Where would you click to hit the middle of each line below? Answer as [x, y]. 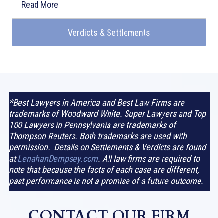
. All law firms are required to [148, 159]
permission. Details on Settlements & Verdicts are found [107, 147]
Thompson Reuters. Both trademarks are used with [98, 136]
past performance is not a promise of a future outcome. [106, 181]
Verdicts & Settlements [109, 32]
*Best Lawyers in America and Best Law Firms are [96, 103]
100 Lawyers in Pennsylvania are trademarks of [92, 125]
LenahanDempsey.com [57, 159]
